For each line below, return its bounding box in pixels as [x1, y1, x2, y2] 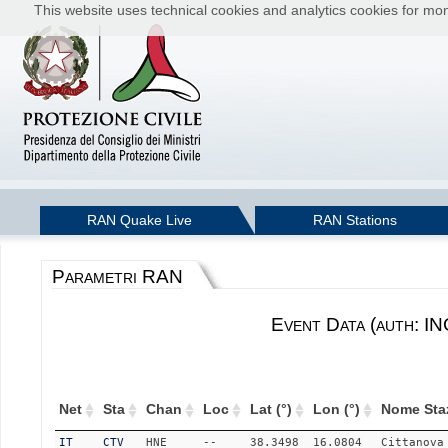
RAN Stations [312, 213, 397, 228]
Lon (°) [312, 402, 360, 417]
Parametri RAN [52, 264, 184, 287]
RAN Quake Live [87, 213, 193, 228]
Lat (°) [249, 402, 292, 417]
